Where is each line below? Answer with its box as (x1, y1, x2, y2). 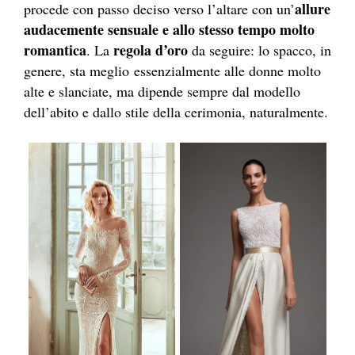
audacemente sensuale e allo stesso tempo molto (24, 18, 315, 40)
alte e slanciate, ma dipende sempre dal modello (24, 81, 300, 101)
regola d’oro (113, 39, 188, 60)
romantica (24, 39, 86, 60)
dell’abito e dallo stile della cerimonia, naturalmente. (24, 101, 328, 121)
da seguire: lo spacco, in (188, 40, 331, 59)
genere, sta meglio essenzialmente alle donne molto (24, 60, 321, 80)
